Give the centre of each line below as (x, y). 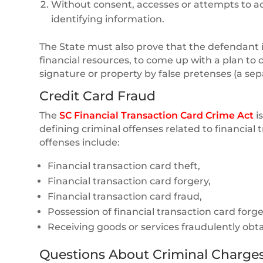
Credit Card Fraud (98, 96)
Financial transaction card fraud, (125, 196)
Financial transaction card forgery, (129, 181)
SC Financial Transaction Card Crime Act (157, 115)
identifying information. (108, 19)
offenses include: (80, 142)
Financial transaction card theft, (124, 166)
